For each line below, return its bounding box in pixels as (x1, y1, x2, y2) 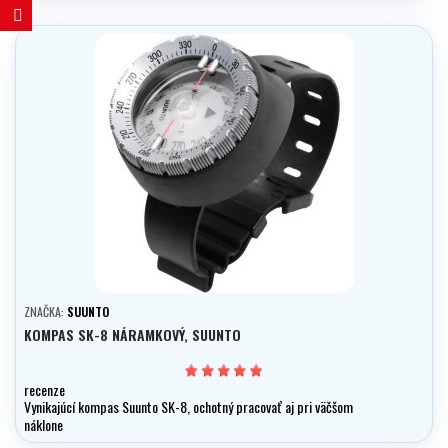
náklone (24, 414, 63, 436)
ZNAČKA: (24, 303, 67, 321)
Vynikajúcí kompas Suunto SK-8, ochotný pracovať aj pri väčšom (24, 396, 353, 418)
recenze (24, 378, 65, 400)
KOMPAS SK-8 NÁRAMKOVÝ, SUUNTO (24, 324, 241, 346)
